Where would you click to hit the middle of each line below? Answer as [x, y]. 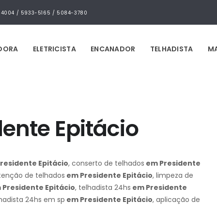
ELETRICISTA [54, 49]
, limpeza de [173, 175]
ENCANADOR [113, 49]
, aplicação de [176, 200]
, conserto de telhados [106, 163]
